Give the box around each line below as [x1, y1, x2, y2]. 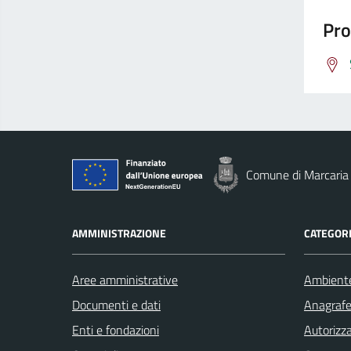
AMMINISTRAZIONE [72, 225, 166, 241]
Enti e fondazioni [72, 320, 159, 339]
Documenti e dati [72, 295, 161, 314]
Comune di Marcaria [246, 165, 349, 184]
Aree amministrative [72, 270, 178, 289]
